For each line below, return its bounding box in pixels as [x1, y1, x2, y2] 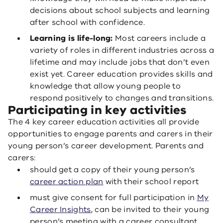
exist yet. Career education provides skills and [30, 69, 213, 80]
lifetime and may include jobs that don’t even [30, 57, 210, 68]
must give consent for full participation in [30, 192, 197, 203]
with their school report [103, 176, 199, 187]
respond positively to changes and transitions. [30, 93, 214, 104]
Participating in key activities [8, 102, 187, 118]
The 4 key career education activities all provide [8, 116, 200, 127]
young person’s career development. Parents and [8, 140, 204, 151]
